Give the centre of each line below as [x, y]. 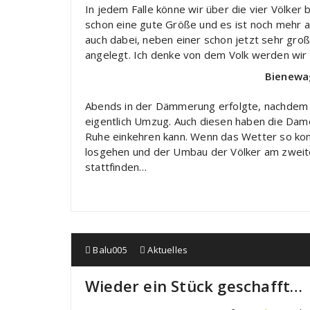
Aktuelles [168, 250]
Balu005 [109, 250]
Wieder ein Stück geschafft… [194, 286]
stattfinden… [116, 167]
